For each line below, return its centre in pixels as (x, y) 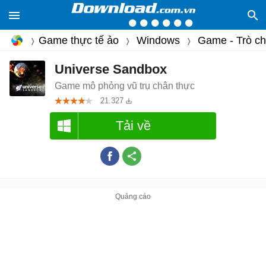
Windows (158, 41)
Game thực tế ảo (79, 41)
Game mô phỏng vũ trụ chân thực (125, 86)
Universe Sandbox (111, 69)
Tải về (133, 125)
